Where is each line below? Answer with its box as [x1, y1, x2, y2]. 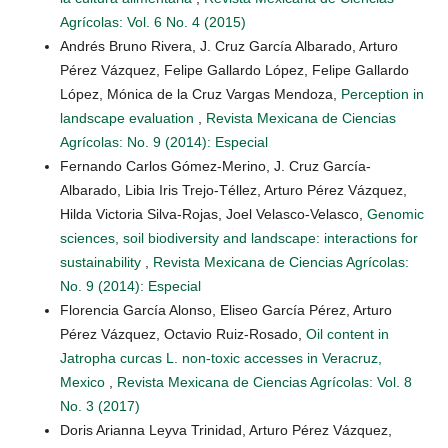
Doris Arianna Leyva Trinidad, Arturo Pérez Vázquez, [60, 421, 392, 438]
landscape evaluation [60, 109, 198, 126]
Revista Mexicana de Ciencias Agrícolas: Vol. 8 [117, 373, 412, 390]
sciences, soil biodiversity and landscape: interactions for [60, 229, 418, 246]
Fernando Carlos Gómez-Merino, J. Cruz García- [60, 157, 371, 174]
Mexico [60, 373, 109, 390]
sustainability [60, 253, 145, 270]
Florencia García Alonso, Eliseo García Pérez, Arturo [60, 301, 392, 318]
